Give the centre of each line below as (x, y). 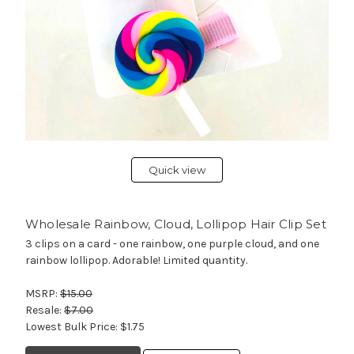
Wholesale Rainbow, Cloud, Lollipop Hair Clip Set (175, 224)
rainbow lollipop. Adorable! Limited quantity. (136, 261)
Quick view (177, 170)
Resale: (44, 311)
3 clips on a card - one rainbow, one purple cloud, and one (172, 244)
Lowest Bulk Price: (72, 327)
